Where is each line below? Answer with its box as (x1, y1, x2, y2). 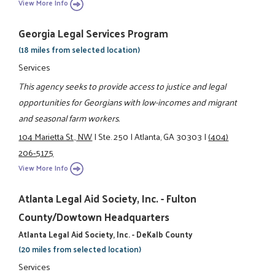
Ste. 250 (98, 128, 129, 145)
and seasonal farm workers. (18, 109, 120, 126)
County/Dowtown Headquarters (18, 207, 170, 226)
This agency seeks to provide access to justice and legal (18, 77, 227, 94)
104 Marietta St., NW (18, 128, 93, 145)
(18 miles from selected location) (18, 42, 141, 57)
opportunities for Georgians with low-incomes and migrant (18, 93, 238, 110)
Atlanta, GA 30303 (134, 128, 203, 145)
